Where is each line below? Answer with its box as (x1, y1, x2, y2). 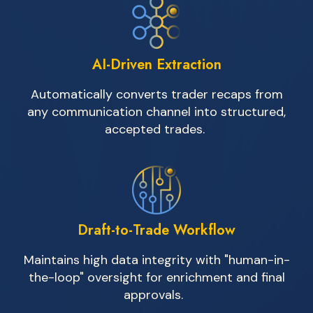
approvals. (123, 286, 183, 303)
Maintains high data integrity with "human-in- (23, 252, 290, 268)
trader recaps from (170, 86, 283, 103)
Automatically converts (30, 86, 171, 103)
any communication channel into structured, (27, 103, 286, 120)
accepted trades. (105, 121, 205, 138)
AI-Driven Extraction (92, 54, 221, 75)
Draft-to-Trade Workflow (78, 220, 235, 240)
